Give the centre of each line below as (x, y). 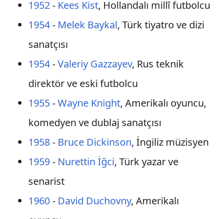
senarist (46, 181)
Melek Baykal (87, 25)
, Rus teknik (158, 64)
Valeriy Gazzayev (95, 64)
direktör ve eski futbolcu (83, 83)
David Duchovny (94, 201)
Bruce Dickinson (94, 142)
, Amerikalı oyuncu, (163, 103)
